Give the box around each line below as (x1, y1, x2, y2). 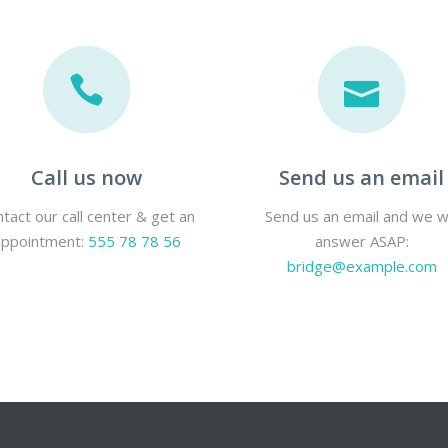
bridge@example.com (286, 256, 437, 276)
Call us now (31, 164, 142, 191)
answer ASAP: (314, 231, 409, 251)
